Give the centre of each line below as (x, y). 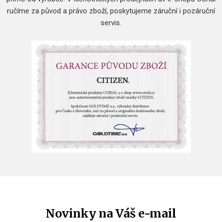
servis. (111, 23)
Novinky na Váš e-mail (111, 214)
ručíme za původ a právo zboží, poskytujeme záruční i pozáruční (111, 11)
